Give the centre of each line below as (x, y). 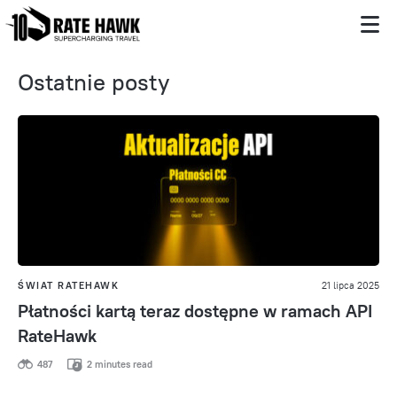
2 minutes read (118, 365)
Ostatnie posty (94, 82)
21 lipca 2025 (350, 285)
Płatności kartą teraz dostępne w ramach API (195, 311)
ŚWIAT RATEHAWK (68, 285)
